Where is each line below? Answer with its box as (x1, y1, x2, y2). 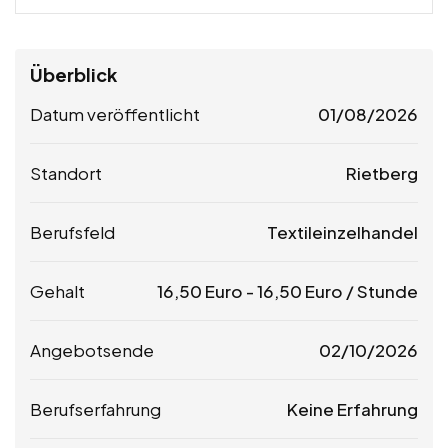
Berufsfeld (30, 220, 115, 243)
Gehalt (30, 279, 85, 302)
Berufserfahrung (30, 397, 161, 420)
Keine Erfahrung (287, 397, 418, 420)
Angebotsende (30, 338, 154, 361)
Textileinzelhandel (267, 220, 418, 243)
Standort (30, 161, 102, 184)
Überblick (30, 62, 117, 86)
